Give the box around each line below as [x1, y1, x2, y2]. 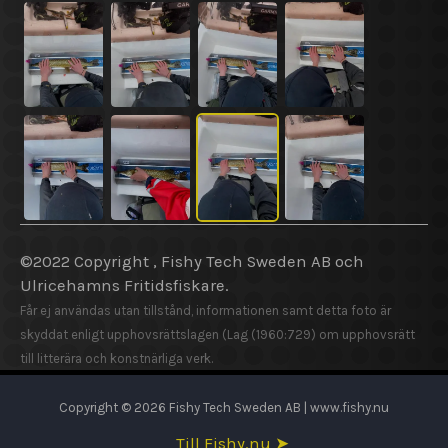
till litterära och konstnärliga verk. [20, 351, 213, 367]
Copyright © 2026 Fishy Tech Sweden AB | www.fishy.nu [59, 400, 389, 416]
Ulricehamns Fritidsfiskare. [20, 276, 229, 296]
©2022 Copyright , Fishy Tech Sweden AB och [20, 252, 364, 272]
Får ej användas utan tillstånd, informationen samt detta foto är [20, 303, 391, 319]
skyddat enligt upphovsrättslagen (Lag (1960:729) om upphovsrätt [20, 327, 415, 343]
